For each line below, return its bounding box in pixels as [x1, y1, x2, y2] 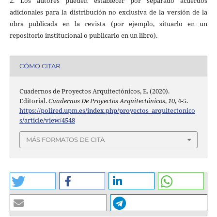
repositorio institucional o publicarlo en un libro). [9, 31, 157, 40]
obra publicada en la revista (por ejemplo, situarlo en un [9, 19, 208, 28]
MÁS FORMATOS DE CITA [26, 136, 105, 144]
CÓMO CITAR [19, 62, 60, 70]
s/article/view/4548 [19, 115, 75, 124]
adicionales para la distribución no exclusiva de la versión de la [9, 7, 208, 16]
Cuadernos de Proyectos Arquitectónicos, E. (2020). [19, 86, 170, 95]
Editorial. [19, 96, 48, 105]
